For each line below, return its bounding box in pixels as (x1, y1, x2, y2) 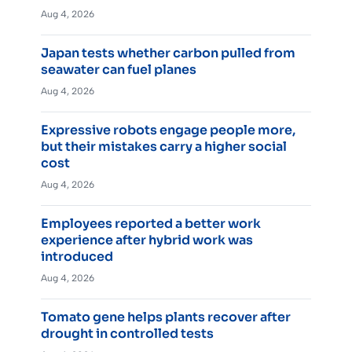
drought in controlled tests (41, 325, 214, 343)
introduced (41, 248, 113, 266)
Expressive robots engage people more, (41, 122, 295, 139)
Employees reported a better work (41, 215, 261, 233)
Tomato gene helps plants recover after (41, 309, 291, 326)
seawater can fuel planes (41, 61, 196, 79)
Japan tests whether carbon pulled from (41, 45, 295, 62)
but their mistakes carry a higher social (41, 138, 287, 156)
